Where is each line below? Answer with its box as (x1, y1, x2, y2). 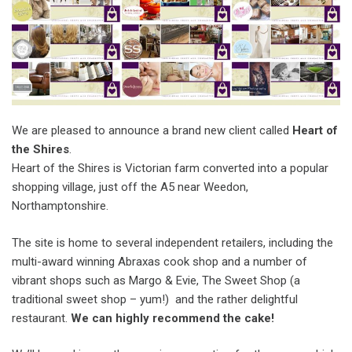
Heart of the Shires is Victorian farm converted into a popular (12, 161, 328, 176)
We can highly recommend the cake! (71, 310, 274, 325)
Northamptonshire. (12, 199, 108, 214)
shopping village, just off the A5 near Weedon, (12, 180, 248, 195)
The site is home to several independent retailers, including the (12, 235, 333, 250)
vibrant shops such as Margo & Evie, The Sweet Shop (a (12, 273, 300, 288)
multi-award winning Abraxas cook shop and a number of (12, 254, 307, 269)
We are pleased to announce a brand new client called (12, 123, 292, 138)
